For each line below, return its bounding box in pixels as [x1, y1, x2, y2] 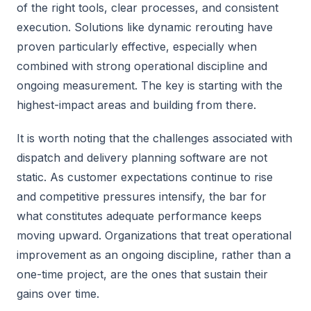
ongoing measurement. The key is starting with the [17, 78, 283, 92]
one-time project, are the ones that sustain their [17, 267, 268, 281]
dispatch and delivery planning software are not [17, 151, 267, 165]
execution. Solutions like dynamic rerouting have [17, 20, 273, 34]
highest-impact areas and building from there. [17, 98, 256, 112]
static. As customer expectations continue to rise [17, 170, 273, 184]
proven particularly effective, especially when [17, 40, 257, 53]
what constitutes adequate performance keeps [17, 209, 262, 223]
